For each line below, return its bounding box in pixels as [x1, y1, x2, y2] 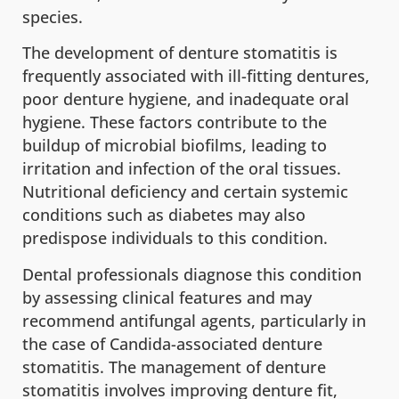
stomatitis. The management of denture [22, 355, 326, 378]
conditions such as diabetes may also [22, 204, 305, 226]
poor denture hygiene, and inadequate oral [22, 88, 349, 110]
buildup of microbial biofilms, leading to [22, 134, 327, 157]
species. [22, 6, 83, 28]
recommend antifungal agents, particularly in [22, 309, 366, 331]
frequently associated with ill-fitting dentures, [22, 65, 370, 87]
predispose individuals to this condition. [22, 227, 328, 249]
